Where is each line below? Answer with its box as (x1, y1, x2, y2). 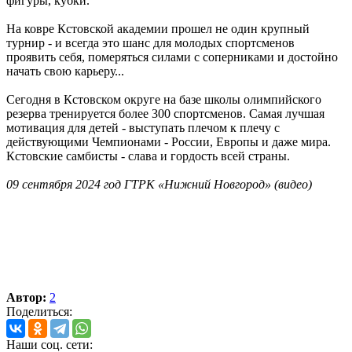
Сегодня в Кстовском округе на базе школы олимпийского (6, 92, 321, 106)
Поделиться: (6, 304, 72, 318)
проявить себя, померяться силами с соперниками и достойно (6, 49, 338, 64)
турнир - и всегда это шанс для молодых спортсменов (6, 35, 295, 49)
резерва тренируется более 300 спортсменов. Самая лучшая (6, 106, 324, 120)
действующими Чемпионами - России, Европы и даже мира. (6, 134, 331, 148)
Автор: (6, 290, 46, 304)
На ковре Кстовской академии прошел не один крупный (6, 21, 310, 35)
